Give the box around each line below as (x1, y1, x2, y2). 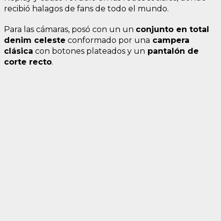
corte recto (4, 57, 52, 67)
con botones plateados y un (33, 46, 145, 56)
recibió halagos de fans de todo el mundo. (4, 3, 169, 13)
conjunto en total (136, 24, 209, 34)
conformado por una (66, 35, 150, 45)
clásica (4, 46, 33, 56)
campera (150, 35, 189, 45)
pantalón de (145, 46, 199, 56)
